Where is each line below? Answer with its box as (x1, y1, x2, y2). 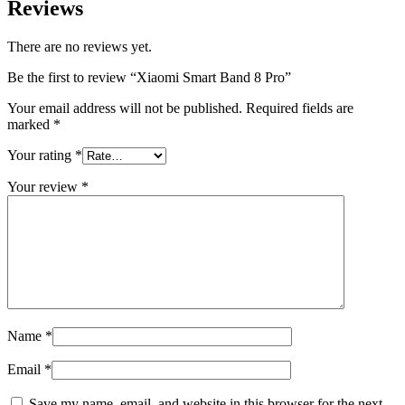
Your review (7, 178, 81, 194)
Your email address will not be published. (7, 99, 242, 116)
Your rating (7, 146, 75, 163)
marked (7, 116, 53, 132)
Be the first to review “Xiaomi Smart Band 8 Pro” (7, 69, 291, 85)
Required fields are (246, 99, 353, 116)
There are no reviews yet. (7, 38, 152, 54)
